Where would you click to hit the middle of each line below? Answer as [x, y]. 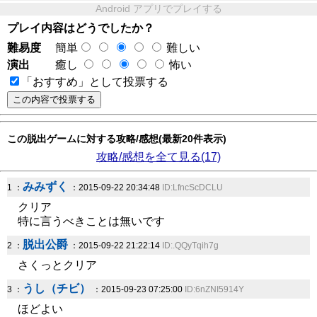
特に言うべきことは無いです [91, 221]
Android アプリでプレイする [158, 8]
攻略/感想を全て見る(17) [158, 157]
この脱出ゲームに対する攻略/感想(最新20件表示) [117, 139]
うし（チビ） [57, 288]
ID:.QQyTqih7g [190, 246]
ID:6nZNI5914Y [214, 289]
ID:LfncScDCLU [192, 188]
